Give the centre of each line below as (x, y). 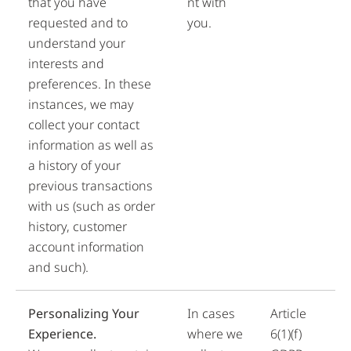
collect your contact (84, 125)
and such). (58, 267)
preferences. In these (90, 84)
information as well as (91, 145)
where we (215, 334)
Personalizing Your (84, 313)
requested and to (78, 23)
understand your (77, 43)
